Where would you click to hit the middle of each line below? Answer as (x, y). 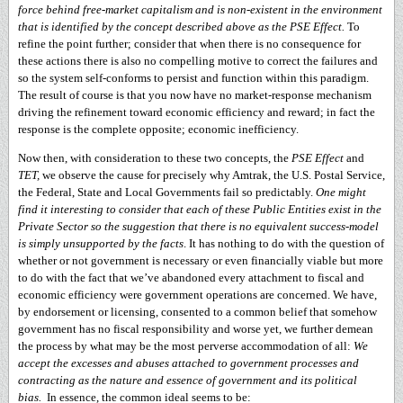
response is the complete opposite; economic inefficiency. (160, 129)
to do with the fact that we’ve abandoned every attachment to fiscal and (191, 278)
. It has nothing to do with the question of (284, 243)
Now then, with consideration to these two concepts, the (155, 158)
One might (341, 192)
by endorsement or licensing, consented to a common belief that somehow (197, 312)
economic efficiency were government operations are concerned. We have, (197, 295)
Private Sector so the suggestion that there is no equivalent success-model (198, 226)
